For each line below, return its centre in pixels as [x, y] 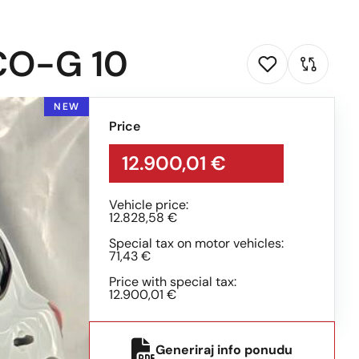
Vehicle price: [149, 205]
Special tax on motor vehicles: [196, 243]
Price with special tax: [173, 282]
